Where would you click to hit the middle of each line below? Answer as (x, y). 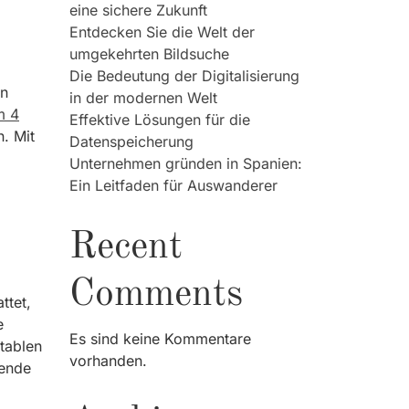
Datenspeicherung (131, 142)
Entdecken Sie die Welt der (162, 32)
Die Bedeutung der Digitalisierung (184, 76)
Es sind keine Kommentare (160, 339)
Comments (156, 295)
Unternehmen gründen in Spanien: (186, 163)
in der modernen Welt (143, 98)
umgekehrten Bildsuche (149, 54)
